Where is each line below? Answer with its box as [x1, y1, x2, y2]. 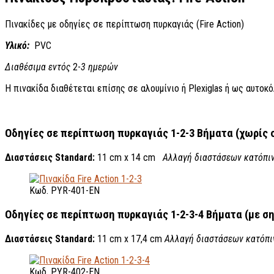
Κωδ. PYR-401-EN [29, 185, 100, 197]
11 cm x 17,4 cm [97, 232, 165, 245]
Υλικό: [5, 39, 34, 51]
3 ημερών [81, 61, 118, 73]
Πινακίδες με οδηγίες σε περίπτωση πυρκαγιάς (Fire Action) [5, 18, 244, 30]
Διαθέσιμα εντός [5, 61, 70, 73]
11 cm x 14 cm [97, 152, 163, 164]
